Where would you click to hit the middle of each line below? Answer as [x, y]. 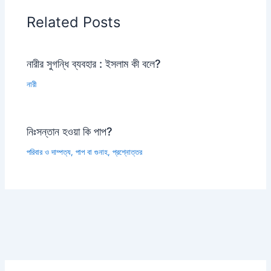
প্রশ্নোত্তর [128, 152]
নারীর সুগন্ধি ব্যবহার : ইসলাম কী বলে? [94, 63]
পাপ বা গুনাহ [92, 152]
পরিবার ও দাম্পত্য [49, 152]
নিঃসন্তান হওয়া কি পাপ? [70, 131]
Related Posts [74, 22]
